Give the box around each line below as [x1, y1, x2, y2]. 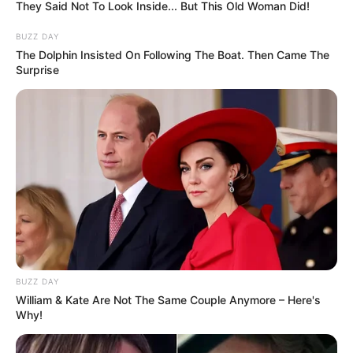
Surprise [16, 62, 59, 76]
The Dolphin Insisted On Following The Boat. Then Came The [16, 47, 329, 61]
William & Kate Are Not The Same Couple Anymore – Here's [16, 292, 321, 307]
